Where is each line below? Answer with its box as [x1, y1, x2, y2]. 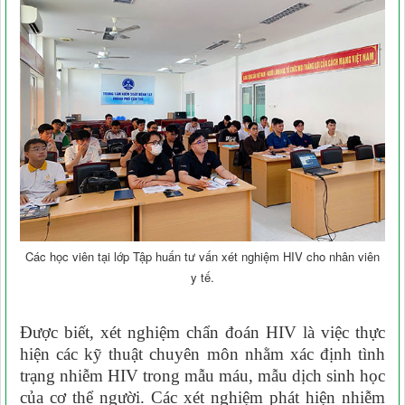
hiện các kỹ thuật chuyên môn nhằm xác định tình [20, 344, 385, 363]
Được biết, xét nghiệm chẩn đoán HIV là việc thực [20, 322, 385, 342]
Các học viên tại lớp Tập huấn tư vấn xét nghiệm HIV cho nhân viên [25, 247, 380, 265]
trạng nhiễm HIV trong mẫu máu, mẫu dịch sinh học [20, 365, 385, 385]
